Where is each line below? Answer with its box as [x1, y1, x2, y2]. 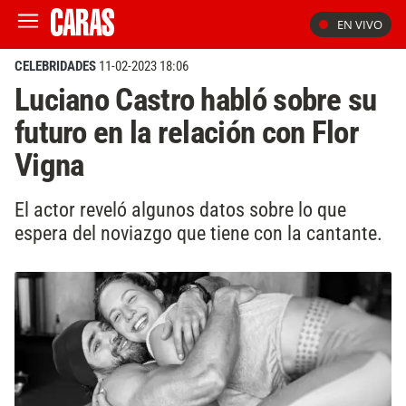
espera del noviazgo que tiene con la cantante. [14, 220, 382, 245]
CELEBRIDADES [14, 58, 96, 74]
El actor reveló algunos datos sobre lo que [14, 197, 346, 221]
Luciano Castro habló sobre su [14, 81, 377, 119]
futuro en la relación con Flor [14, 113, 359, 151]
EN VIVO [337, 16, 382, 33]
